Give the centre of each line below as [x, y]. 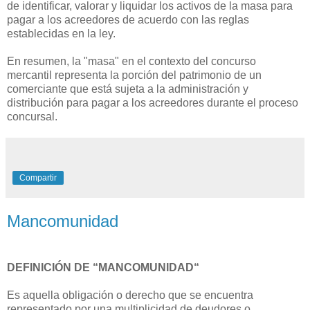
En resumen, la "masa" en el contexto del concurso [131, 61]
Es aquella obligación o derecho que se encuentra [130, 295]
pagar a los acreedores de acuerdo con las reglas [128, 19]
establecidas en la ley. [61, 33]
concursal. [32, 116]
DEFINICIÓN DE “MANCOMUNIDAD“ [103, 268]
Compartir [38, 177]
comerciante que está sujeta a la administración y [128, 89]
